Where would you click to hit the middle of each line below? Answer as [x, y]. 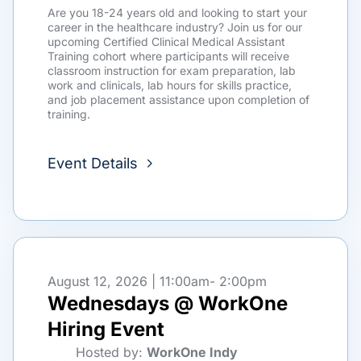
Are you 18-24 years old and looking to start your [177, 12]
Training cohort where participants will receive [168, 56]
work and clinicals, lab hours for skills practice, [170, 85]
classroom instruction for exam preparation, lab [172, 71]
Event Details [93, 163]
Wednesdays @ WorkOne [168, 303]
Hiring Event [106, 329]
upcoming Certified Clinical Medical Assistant [166, 41]
